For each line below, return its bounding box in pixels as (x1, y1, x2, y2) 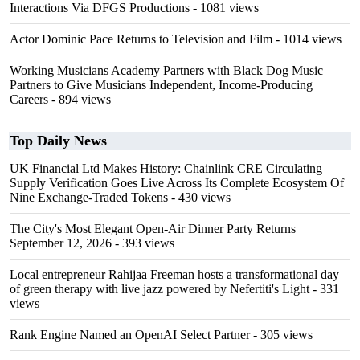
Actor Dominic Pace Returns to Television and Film (10, 32, 272, 46)
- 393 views (112, 236, 174, 250)
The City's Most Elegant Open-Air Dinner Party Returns (10, 222, 296, 235)
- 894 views (48, 92, 111, 106)
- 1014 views (272, 32, 342, 46)
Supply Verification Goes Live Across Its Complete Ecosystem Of (10, 176, 344, 190)
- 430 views (168, 190, 231, 204)
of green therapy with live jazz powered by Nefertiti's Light (10, 282, 309, 296)
